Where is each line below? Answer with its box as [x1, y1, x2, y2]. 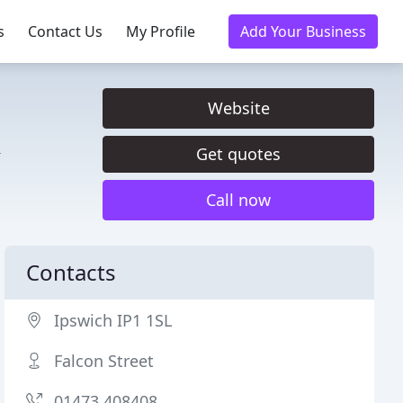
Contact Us [28, 22, 103, 41]
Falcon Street [54, 350, 155, 372]
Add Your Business [240, 22, 366, 41]
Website [207, 97, 270, 119]
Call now [206, 189, 271, 210]
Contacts [26, 257, 117, 287]
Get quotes [196, 143, 281, 165]
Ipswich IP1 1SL [54, 309, 173, 331]
